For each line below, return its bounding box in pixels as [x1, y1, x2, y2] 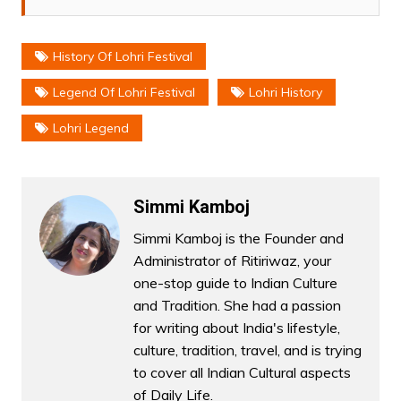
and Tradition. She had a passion [132, 296, 341, 315]
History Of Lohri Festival [52, 48, 192, 65]
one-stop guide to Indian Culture [132, 274, 337, 293]
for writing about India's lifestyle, [132, 319, 340, 337]
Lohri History [248, 84, 322, 101]
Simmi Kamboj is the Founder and [132, 229, 344, 248]
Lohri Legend [52, 120, 129, 137]
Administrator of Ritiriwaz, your [132, 252, 331, 270]
